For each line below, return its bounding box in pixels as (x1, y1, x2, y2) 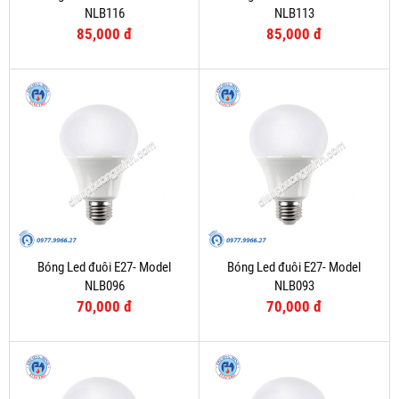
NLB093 (273, 278, 314, 295)
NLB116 (84, 5, 125, 22)
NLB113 (273, 5, 314, 22)
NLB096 (84, 278, 125, 295)
